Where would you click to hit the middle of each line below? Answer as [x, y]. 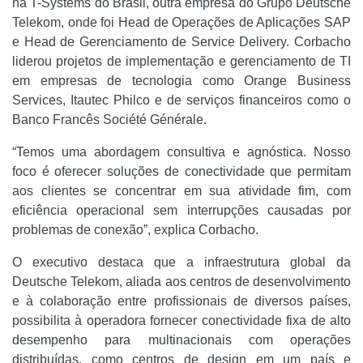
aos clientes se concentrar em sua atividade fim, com [181, 191]
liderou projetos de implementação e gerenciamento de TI [181, 61]
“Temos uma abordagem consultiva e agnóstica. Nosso [181, 152]
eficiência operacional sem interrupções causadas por [181, 210]
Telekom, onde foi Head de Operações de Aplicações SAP [181, 22]
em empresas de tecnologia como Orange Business [181, 81]
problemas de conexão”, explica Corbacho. [139, 230]
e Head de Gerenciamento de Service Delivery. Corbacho [181, 42]
